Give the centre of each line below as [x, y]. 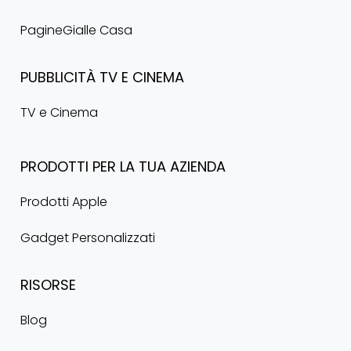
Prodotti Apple [63, 201]
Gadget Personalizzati [87, 237]
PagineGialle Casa [76, 31]
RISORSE [48, 284]
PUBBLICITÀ [58, 78]
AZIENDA [197, 166]
